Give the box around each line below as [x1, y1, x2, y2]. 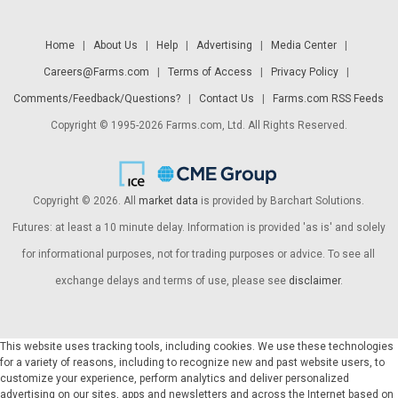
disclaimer [288, 274, 340, 287]
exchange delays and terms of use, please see [54, 274, 289, 287]
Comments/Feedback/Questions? [13, 92, 181, 105]
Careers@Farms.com [43, 65, 149, 78]
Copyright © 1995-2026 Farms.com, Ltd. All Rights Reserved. [50, 118, 347, 131]
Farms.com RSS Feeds [273, 92, 385, 105]
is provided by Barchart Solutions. [198, 194, 365, 207]
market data [139, 194, 199, 207]
